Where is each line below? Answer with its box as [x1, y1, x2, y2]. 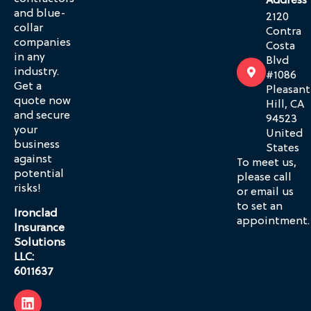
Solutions [14, 236, 65, 249]
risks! [14, 183, 41, 196]
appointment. [237, 215, 310, 228]
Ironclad [14, 207, 57, 220]
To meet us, [237, 157, 296, 170]
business [14, 139, 60, 152]
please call [237, 171, 292, 185]
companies [14, 37, 71, 50]
